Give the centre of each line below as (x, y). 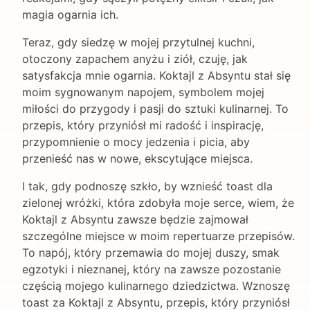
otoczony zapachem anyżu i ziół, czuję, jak (135, 58)
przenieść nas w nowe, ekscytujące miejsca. (137, 158)
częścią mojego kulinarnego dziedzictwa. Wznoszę (156, 285)
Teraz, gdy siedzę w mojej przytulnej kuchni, (138, 42)
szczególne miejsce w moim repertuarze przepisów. (158, 236)
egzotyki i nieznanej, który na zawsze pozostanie (152, 269)
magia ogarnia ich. (70, 14)
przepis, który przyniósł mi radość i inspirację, (143, 125)
